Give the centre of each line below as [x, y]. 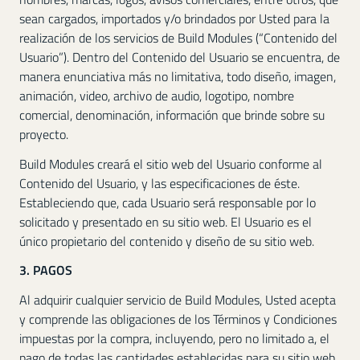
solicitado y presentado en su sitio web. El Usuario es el [166, 221]
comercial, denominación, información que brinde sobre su [172, 115]
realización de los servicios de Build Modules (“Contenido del [178, 37]
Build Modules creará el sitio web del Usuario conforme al [171, 164]
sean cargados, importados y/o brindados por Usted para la [174, 18]
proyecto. [44, 134]
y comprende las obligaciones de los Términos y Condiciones [178, 319]
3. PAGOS [46, 270]
